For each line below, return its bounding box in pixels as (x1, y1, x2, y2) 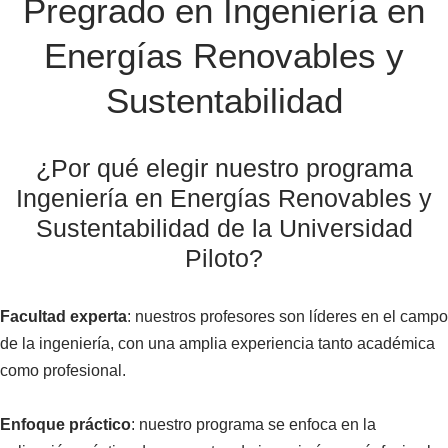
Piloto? (185, 244, 263, 273)
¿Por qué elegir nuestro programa (35, 154, 413, 183)
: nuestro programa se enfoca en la (131, 416, 376, 434)
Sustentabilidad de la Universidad (35, 214, 413, 243)
